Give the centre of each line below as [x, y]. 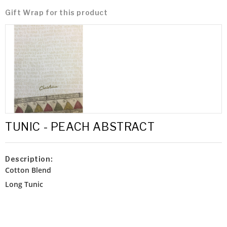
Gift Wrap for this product [56, 12]
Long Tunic [24, 184]
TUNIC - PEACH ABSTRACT [80, 127]
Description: [29, 159]
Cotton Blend [28, 170]
